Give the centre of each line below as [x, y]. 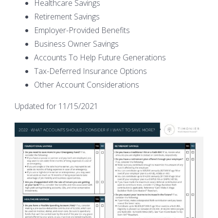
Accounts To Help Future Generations [100, 57]
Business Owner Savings [76, 44]
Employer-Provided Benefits [82, 30]
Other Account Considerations [87, 84]
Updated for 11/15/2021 [56, 106]
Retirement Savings [67, 16]
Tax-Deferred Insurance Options [91, 71]
